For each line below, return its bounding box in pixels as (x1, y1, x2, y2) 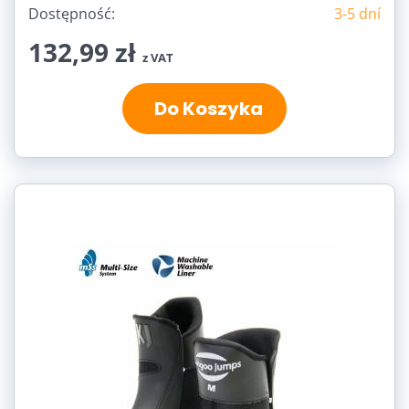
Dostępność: (28, 3, 115, 24)
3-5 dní (334, 3, 381, 24)
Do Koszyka (146, 95, 263, 121)
